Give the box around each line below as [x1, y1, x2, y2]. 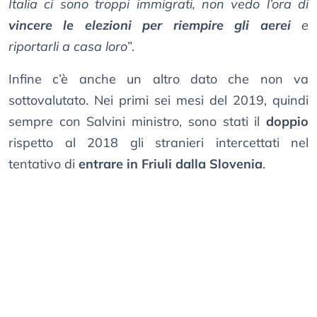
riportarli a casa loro [8, 38, 127, 54]
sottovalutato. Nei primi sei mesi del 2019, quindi [8, 91, 309, 108]
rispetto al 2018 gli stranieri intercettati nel [8, 134, 309, 151]
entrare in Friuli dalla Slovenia [79, 155, 263, 172]
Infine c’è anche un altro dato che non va [8, 70, 309, 87]
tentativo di [8, 155, 79, 172]
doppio [266, 113, 309, 129]
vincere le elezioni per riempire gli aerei [8, 16, 291, 33]
